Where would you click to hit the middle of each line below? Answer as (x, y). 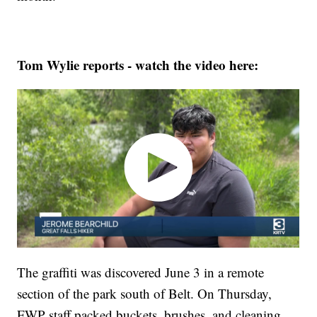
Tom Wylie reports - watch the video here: (138, 65)
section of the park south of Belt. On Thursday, (145, 293)
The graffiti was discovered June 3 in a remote (141, 272)
